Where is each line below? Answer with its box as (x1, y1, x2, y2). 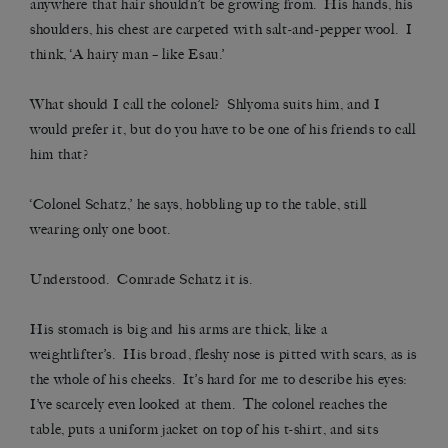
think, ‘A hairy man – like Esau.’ (30, 46, 226, 64)
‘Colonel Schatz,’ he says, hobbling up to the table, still (30, 196, 368, 214)
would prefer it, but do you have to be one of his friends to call (30, 121, 416, 139)
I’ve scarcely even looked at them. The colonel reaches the (30, 396, 388, 414)
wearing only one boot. (30, 221, 172, 239)
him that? (30, 146, 89, 164)
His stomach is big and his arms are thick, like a (30, 321, 328, 339)
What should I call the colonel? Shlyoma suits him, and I (30, 96, 381, 114)
